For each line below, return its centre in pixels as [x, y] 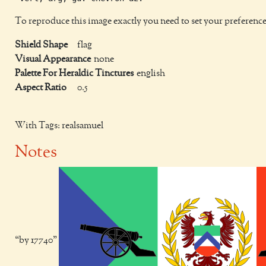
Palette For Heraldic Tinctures [74, 74]
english [151, 74]
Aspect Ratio [41, 88]
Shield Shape [41, 45]
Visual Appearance [53, 59]
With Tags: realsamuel [59, 126]
